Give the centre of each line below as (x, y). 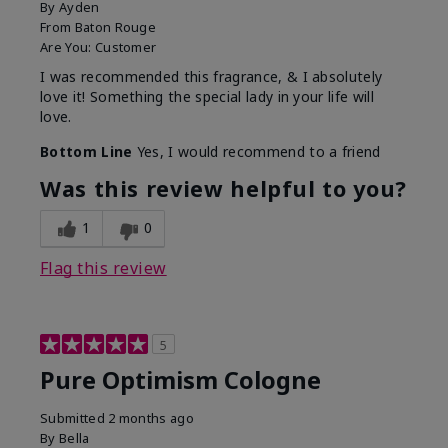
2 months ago (151, 418)
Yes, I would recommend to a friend (256, 152)
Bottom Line (86, 152)
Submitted (74, 418)
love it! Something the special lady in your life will (207, 97)
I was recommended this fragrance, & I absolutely (211, 77)
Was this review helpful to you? (223, 189)
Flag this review (103, 268)
